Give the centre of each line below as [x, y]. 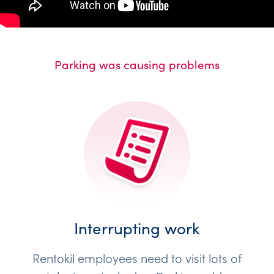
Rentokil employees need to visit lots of [137, 257]
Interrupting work [137, 228]
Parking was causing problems [137, 65]
